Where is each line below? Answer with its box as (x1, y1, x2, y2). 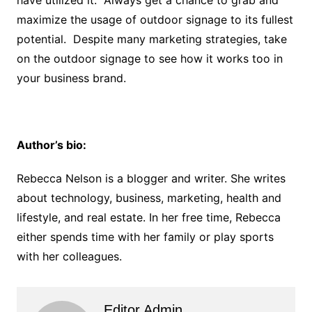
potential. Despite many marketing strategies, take (16, 31, 287, 46)
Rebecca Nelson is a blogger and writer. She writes (16, 171, 286, 185)
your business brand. (16, 70, 126, 85)
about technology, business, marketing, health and (16, 190, 281, 205)
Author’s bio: (16, 137, 86, 152)
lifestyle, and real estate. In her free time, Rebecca (16, 210, 281, 224)
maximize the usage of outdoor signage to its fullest (16, 12, 293, 26)
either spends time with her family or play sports (16, 229, 274, 244)
